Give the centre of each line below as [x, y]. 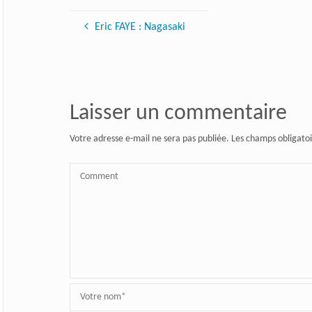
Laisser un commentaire [178, 114]
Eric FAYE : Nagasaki [140, 28]
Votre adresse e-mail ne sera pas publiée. [149, 139]
